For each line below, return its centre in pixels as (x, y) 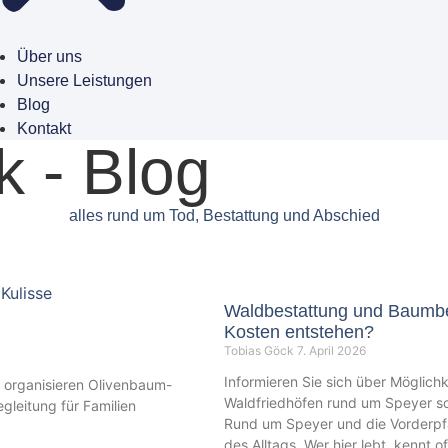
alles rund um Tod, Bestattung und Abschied (224, 216)
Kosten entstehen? (299, 332)
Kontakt (44, 129)
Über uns (50, 57)
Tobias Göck (260, 351)
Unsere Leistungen (85, 81)
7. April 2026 (331, 351)
